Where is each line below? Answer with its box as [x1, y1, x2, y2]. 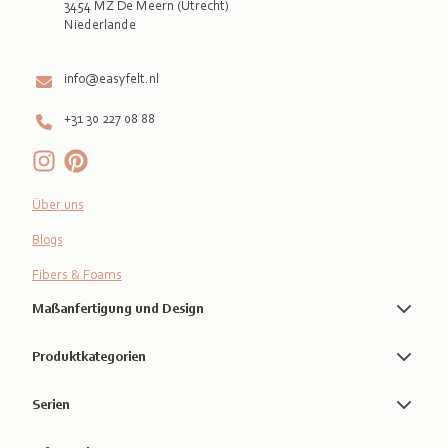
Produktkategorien [32, 347, 146, 364]
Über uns [32, 196, 84, 212]
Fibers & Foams [32, 266, 122, 282]
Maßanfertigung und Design [32, 299, 204, 316]
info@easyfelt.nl [64, 70, 159, 86]
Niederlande [64, 16, 136, 32]
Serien [32, 395, 70, 412]
